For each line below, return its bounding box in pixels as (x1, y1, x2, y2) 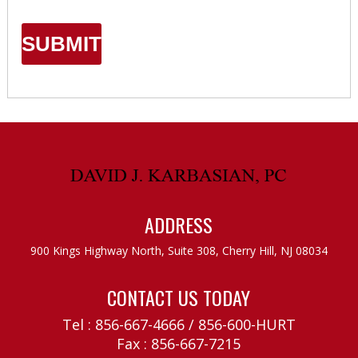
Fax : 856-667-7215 (117, 333, 241, 353)
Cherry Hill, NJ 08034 (218, 242, 328, 258)
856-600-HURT (197, 314, 296, 334)
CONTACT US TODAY (107, 282, 251, 312)
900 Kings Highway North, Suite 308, (30, 242, 219, 258)
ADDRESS (145, 209, 213, 239)
